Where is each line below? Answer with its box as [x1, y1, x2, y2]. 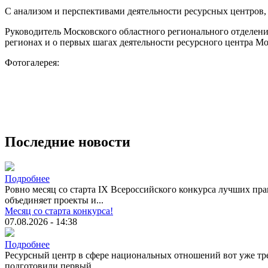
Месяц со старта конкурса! [5, 206, 113, 217]
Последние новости [5, 133, 130, 150]
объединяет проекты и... [5, 195, 103, 206]
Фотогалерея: [5, 57, 62, 68]
